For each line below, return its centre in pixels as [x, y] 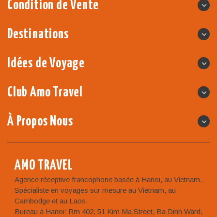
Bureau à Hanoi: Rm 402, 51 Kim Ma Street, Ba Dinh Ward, [108, 211]
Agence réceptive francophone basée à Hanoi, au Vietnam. [108, 179]
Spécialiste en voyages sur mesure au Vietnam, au [95, 190]
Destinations [38, 34]
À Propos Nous [40, 122]
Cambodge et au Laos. [51, 201]
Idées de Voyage [46, 63]
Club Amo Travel [45, 93]
